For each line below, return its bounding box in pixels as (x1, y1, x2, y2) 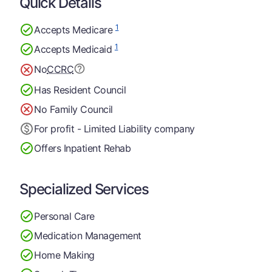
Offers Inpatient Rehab (34, 141, 131, 154)
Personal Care (34, 209, 95, 222)
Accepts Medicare (34, 23, 115, 36)
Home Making (34, 248, 95, 261)
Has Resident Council (34, 83, 126, 96)
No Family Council (34, 103, 113, 115)
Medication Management (34, 229, 141, 242)
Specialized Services (19, 180, 149, 198)
